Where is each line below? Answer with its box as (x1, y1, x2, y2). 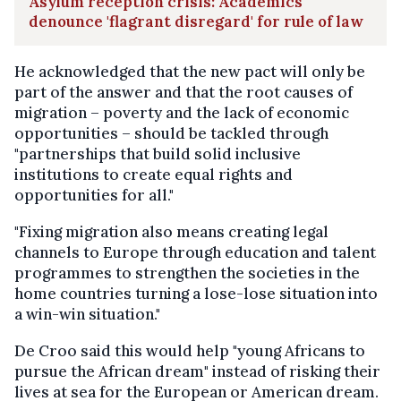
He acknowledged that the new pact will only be (14, 62, 365, 82)
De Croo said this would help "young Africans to (14, 341, 365, 362)
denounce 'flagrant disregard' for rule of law (29, 12, 363, 32)
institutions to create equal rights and (14, 165, 293, 185)
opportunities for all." (14, 185, 174, 206)
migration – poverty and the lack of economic (14, 103, 349, 124)
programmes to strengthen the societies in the (14, 263, 360, 284)
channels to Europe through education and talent (14, 243, 376, 263)
